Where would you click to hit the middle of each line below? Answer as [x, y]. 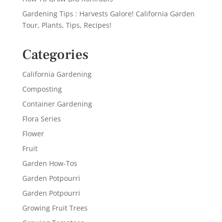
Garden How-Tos [50, 164]
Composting [42, 89]
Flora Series [41, 119]
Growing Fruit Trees [55, 208]
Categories [55, 55]
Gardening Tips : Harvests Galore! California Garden [108, 14]
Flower [33, 134]
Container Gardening [57, 104]
